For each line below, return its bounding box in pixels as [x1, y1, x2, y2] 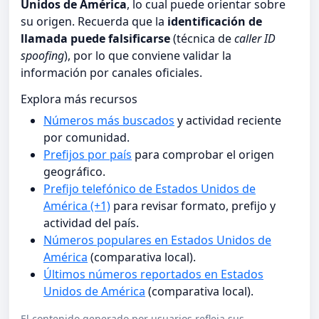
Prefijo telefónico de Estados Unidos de [43, 181, 256, 197]
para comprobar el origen [132, 147, 274, 163]
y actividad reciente [174, 113, 281, 129]
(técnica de [170, 31, 234, 47]
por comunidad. [43, 130, 130, 146]
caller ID [234, 31, 276, 47]
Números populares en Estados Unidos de [43, 232, 271, 249]
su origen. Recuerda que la [21, 14, 167, 30]
